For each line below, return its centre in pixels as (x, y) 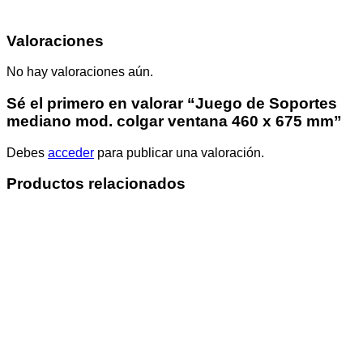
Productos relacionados (96, 184)
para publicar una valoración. (179, 152)
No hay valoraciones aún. (80, 72)
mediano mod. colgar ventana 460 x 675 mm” (174, 122)
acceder (71, 152)
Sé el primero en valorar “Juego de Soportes (172, 104)
